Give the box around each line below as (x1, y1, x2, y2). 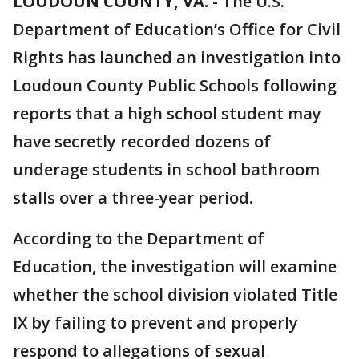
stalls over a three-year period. (13, 187, 253, 208)
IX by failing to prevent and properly (13, 312, 298, 333)
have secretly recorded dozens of (13, 131, 271, 152)
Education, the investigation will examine (13, 256, 337, 277)
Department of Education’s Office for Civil (13, 18, 341, 40)
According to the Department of (13, 228, 264, 249)
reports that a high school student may (13, 103, 321, 124)
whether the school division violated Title (13, 284, 337, 305)
